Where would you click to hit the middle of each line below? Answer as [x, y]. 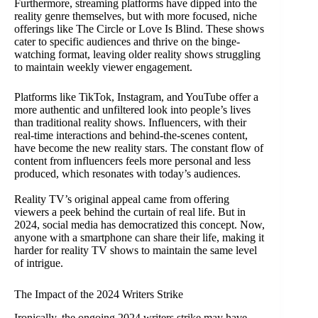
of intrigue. [39, 263]
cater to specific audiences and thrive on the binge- [127, 42]
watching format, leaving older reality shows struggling [137, 55]
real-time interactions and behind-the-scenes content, [131, 136]
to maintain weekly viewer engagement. [103, 67]
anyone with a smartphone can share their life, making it [139, 238]
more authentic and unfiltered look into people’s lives [132, 110]
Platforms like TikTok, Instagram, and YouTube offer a [136, 97]
